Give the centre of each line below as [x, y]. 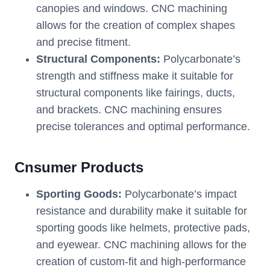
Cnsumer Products [79, 168]
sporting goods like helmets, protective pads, [143, 228]
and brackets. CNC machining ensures [129, 110]
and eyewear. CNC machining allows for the [141, 245]
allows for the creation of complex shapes [136, 26]
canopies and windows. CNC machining [132, 9]
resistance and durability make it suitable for [142, 211]
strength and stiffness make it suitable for [135, 76]
